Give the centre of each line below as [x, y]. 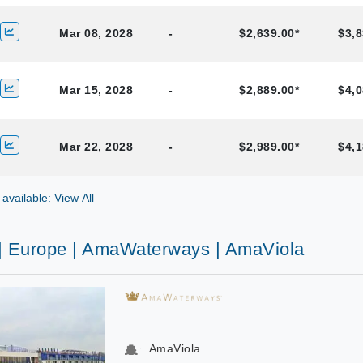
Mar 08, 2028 [96, 33]
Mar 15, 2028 [96, 90]
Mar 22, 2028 [96, 147]
